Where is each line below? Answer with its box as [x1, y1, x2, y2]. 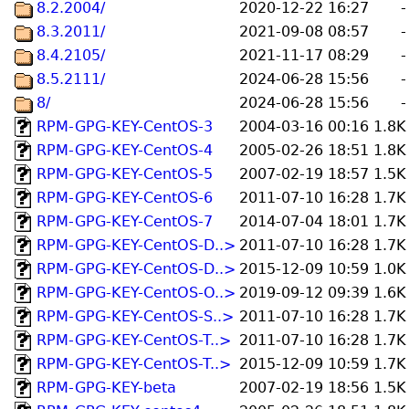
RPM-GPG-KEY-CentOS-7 [37, 213, 214, 230]
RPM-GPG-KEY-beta [37, 379, 177, 396]
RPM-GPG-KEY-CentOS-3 [37, 118, 214, 135]
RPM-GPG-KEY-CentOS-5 [37, 165, 214, 183]
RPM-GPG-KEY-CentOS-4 [37, 142, 214, 159]
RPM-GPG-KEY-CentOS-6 [37, 189, 214, 206]
